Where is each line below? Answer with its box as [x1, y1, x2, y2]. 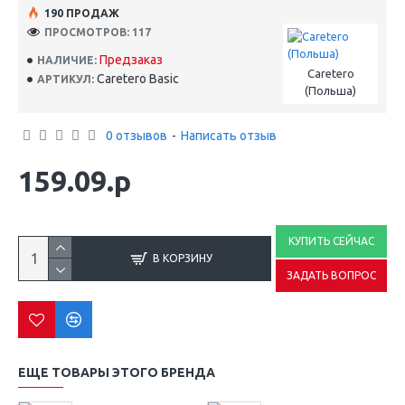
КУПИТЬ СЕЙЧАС [288, 235, 374, 247]
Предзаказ [99, 52, 163, 67]
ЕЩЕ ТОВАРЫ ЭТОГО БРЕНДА [18, 365, 215, 380]
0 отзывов [106, 128, 167, 143]
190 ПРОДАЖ [44, 6, 119, 19]
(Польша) [305, 84, 356, 97]
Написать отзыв [181, 128, 277, 143]
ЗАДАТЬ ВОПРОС [287, 269, 376, 281]
